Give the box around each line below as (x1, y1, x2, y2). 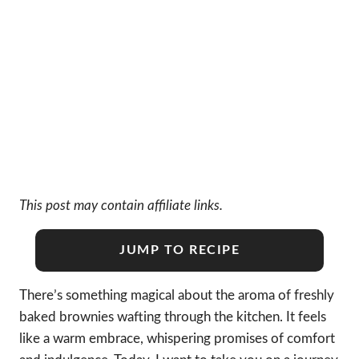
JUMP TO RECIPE (119, 243, 240, 256)
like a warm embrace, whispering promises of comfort (19, 331, 335, 345)
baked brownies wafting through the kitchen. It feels (19, 309, 326, 324)
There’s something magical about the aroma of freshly (19, 288, 334, 302)
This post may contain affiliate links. (19, 198, 223, 212)
